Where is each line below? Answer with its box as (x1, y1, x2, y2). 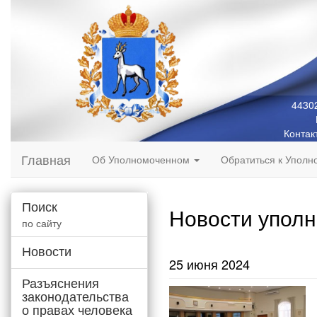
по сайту (22, 216, 62, 230)
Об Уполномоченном (92, 152, 192, 166)
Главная (21, 150, 71, 168)
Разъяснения (22, 273, 99, 292)
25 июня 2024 (169, 255, 250, 273)
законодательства (22, 287, 129, 305)
